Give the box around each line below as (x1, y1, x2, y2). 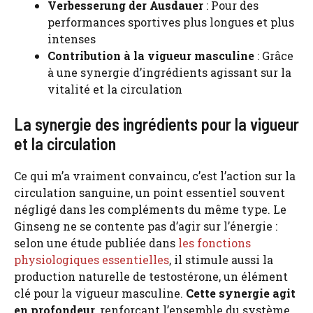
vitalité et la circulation (48, 81, 182, 96)
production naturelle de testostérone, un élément (14, 268, 288, 284)
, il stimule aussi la (169, 252, 273, 267)
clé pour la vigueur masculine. (14, 285, 186, 300)
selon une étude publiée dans (14, 235, 178, 250)
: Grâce (254, 48, 293, 63)
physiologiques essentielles (14, 252, 169, 267)
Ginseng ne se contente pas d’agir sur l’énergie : (14, 218, 277, 233)
